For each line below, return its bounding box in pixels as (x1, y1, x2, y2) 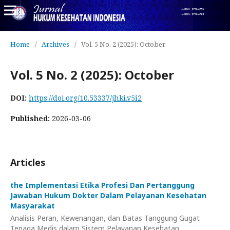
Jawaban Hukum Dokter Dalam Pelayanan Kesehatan (10, 190, 206, 200)
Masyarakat (10, 201, 55, 210)
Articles (10, 156, 46, 168)
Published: (10, 113, 52, 123)
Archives (42, 40, 69, 49)
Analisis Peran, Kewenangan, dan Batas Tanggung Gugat (10, 213, 200, 223)
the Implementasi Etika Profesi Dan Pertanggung (10, 180, 195, 190)
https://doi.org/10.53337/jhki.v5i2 (29, 93, 142, 103)
